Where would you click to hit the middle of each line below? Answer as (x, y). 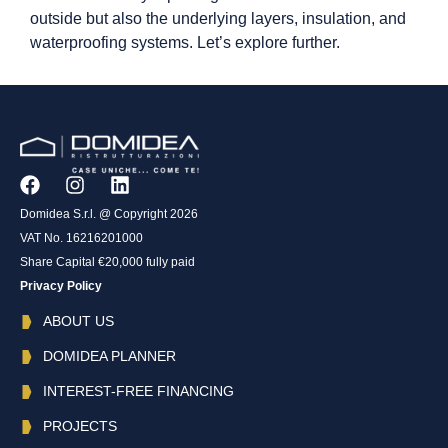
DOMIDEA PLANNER (109, 356)
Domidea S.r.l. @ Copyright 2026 (109, 213)
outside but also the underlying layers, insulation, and (218, 18)
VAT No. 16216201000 (81, 237)
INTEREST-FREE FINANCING (138, 391)
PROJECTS (79, 426)
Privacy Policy (61, 285)
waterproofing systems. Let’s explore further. (185, 42)
